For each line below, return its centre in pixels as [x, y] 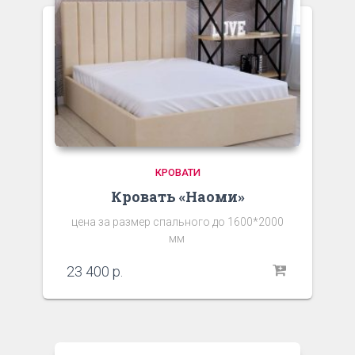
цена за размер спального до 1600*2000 [177, 222]
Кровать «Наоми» [177, 197]
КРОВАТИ [177, 173]
